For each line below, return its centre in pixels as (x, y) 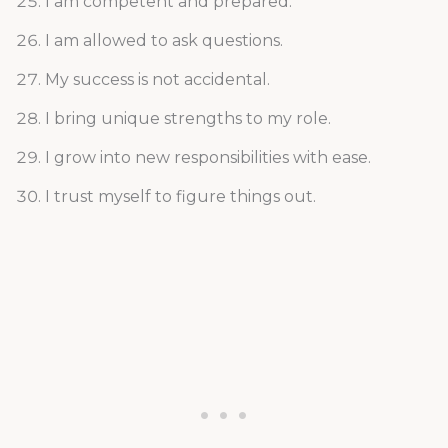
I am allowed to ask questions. (163, 41)
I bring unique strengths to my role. (187, 119)
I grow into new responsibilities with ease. (207, 158)
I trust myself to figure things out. (180, 197)
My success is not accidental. (157, 80)
